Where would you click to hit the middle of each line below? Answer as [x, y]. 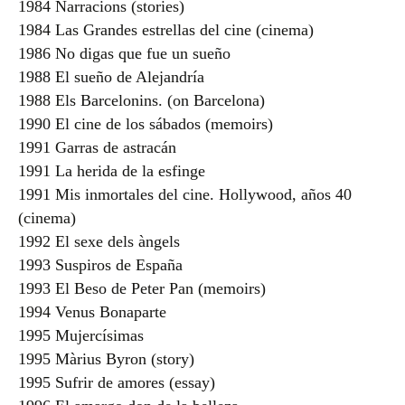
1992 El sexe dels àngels [99, 241]
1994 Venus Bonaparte [92, 311]
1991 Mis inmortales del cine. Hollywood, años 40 [185, 194]
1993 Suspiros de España [100, 264]
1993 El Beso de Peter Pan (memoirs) [142, 288]
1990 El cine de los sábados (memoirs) [146, 123]
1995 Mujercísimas [81, 335]
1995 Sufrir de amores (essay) [117, 382]
